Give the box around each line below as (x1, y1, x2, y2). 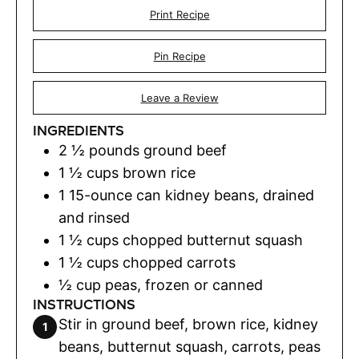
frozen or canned (145, 276, 263, 293)
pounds (89, 141, 139, 159)
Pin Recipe (153, 49, 206, 63)
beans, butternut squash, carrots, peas (58, 337, 321, 355)
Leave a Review (140, 91, 219, 104)
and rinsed (58, 208, 130, 226)
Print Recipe (149, 7, 210, 21)
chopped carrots (123, 253, 236, 271)
